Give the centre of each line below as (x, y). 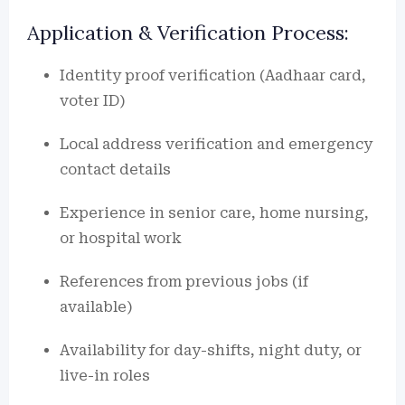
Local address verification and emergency (216, 144)
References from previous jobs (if (184, 282)
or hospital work (121, 238)
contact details (115, 170)
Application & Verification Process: (188, 33)
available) (96, 307)
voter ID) (93, 101)
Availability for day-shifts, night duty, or (211, 350)
